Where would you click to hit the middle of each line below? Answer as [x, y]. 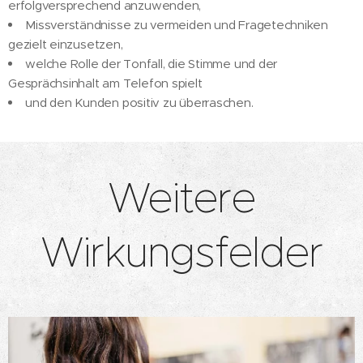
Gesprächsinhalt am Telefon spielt [105, 83]
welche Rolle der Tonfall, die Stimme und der [152, 64]
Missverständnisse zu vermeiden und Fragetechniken [177, 25]
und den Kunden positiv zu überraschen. [139, 103]
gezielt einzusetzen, [66, 45]
